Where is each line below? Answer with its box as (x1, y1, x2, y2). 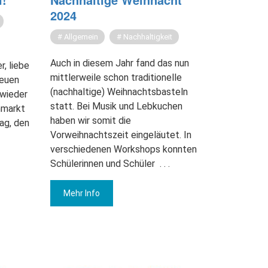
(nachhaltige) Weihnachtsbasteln (50, 86, 188, 98)
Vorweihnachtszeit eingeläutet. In (50, 129, 191, 141)
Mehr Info (63, 188, 100, 199)
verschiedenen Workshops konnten (50, 144, 197, 156)
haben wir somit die (50, 115, 131, 127)
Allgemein (63, 32, 98, 42)
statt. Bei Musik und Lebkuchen (50, 100, 182, 112)
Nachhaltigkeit (123, 32, 172, 42)
